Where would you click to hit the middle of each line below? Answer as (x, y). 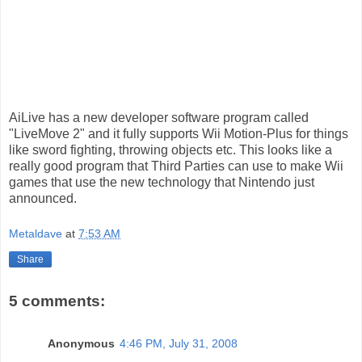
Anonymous (81, 343)
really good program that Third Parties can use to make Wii (176, 166)
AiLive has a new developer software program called (159, 118)
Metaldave (36, 233)
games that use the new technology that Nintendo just (162, 183)
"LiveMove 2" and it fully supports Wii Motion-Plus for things (179, 134)
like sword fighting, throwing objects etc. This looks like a (170, 150)
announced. (43, 199)
